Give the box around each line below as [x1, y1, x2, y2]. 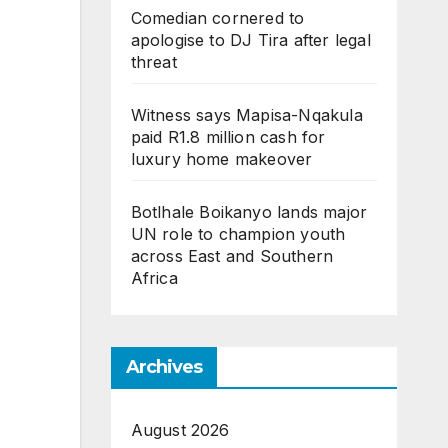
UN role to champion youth [130, 224, 346, 245]
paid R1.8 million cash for [130, 127, 326, 148]
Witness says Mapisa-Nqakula [130, 105, 363, 126]
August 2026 [130, 420, 230, 441]
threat [130, 52, 177, 73]
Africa [130, 268, 178, 289]
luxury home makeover [130, 149, 313, 170]
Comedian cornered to [130, 8, 305, 29]
